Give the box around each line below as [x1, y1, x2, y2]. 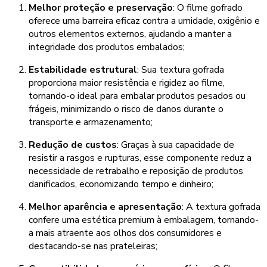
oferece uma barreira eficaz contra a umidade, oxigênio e [29, 14, 260, 27]
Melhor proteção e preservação [29, 1, 173, 14]
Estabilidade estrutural [29, 63, 137, 76]
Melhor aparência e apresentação [29, 200, 182, 213]
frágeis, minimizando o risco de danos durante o [29, 103, 223, 116]
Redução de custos [29, 138, 117, 151]
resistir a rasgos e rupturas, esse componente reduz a [29, 151, 252, 164]
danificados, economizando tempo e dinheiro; [29, 178, 213, 191]
